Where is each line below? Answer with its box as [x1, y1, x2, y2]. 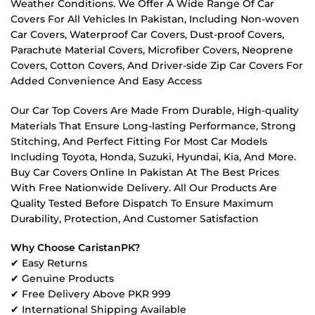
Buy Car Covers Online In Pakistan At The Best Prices [11, 165, 279, 179]
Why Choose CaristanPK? [11, 240, 140, 254]
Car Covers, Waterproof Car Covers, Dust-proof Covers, [11, 28, 284, 41]
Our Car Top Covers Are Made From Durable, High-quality [11, 103, 299, 117]
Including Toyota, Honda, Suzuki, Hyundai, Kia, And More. [11, 150, 296, 163]
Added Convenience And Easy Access [11, 75, 202, 88]
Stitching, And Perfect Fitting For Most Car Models [11, 134, 267, 148]
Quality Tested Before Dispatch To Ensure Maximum [11, 196, 274, 210]
